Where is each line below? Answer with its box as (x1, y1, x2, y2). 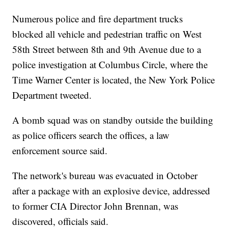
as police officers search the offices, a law (12, 129, 170, 142)
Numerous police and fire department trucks (12, 12, 183, 25)
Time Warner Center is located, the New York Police (12, 73, 215, 87)
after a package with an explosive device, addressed (12, 184, 211, 197)
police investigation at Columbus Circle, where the (12, 58, 208, 71)
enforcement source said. (12, 144, 108, 157)
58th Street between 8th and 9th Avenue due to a (12, 43, 202, 56)
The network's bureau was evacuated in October (12, 169, 198, 182)
